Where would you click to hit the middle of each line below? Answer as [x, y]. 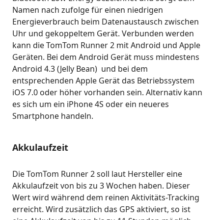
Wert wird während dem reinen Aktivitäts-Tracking [106, 197]
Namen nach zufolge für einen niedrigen [88, 10]
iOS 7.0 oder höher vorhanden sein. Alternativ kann [107, 92]
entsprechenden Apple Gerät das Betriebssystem [103, 80]
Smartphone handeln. [53, 116]
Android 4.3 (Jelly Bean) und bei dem [80, 69]
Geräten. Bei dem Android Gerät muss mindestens [106, 57]
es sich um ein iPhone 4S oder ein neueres [91, 104]
